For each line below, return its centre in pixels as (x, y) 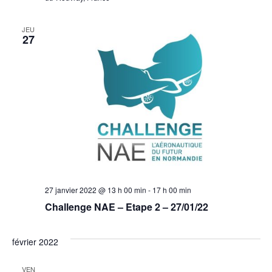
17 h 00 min (172, 189)
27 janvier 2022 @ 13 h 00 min (95, 189)
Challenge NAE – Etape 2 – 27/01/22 (126, 206)
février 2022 (35, 241)
